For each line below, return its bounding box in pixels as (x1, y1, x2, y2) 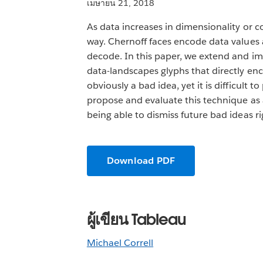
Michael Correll (86, 237, 154, 249)
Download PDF (106, 154, 176, 167)
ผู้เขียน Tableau (86, 210, 186, 230)
